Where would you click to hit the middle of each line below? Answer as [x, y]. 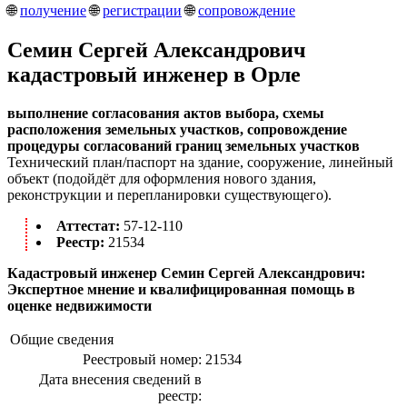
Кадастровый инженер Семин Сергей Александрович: [186, 273]
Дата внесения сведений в [120, 379]
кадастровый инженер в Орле [154, 74]
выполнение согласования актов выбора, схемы [166, 113]
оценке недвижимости [79, 305]
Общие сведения [62, 339]
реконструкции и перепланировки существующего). [169, 194]
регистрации [142, 10]
